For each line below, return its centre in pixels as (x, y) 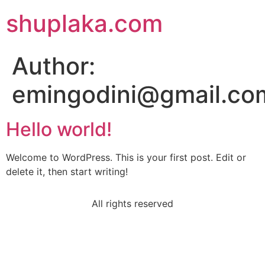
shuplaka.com (84, 23)
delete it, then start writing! (67, 172)
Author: (54, 66)
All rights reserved (132, 204)
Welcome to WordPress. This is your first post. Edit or (126, 157)
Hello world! (59, 129)
